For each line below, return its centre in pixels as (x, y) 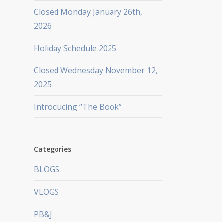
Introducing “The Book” (78, 106)
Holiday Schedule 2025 (75, 48)
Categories (52, 149)
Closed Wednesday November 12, (95, 70)
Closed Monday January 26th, (88, 12)
